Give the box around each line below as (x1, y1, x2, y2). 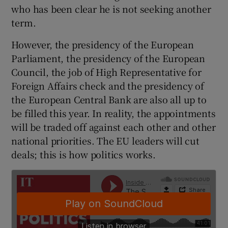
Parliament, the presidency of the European (11, 51, 206, 65)
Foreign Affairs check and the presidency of (11, 79, 204, 93)
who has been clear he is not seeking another (11, 2, 211, 16)
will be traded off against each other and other (11, 120, 216, 134)
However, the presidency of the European (11, 38, 194, 51)
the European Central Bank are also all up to (11, 93, 207, 106)
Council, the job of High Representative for (11, 65, 202, 79)
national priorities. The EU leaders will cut (11, 134, 199, 148)
